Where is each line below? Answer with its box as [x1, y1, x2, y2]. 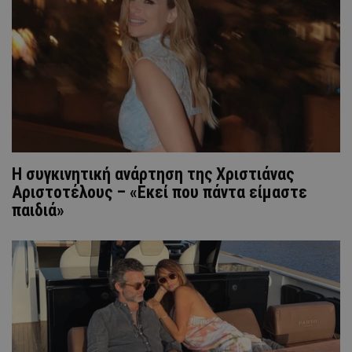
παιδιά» [12, 200, 64, 220]
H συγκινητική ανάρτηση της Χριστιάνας [12, 163, 294, 184]
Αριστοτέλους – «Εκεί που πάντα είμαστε [12, 181, 307, 202]
